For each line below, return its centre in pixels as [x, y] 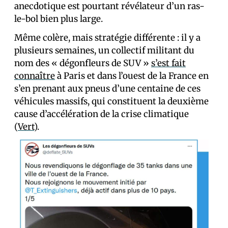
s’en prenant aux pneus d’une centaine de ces [107, 89]
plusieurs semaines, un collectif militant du [104, 50]
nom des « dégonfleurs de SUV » [83, 63]
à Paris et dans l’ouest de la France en [132, 76]
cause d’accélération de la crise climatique [102, 114]
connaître [35, 76]
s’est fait [168, 63]
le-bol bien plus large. [59, 19]
